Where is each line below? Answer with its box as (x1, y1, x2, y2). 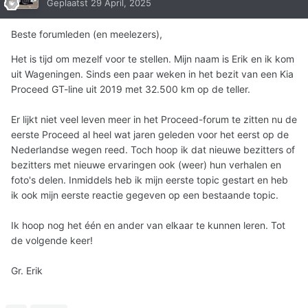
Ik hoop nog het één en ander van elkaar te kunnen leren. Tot (11, 219, 285, 232)
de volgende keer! (11, 234, 93, 247)
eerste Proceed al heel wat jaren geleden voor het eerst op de (11, 129, 289, 141)
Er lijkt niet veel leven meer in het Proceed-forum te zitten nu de (11, 113, 297, 126)
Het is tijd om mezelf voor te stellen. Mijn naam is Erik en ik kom (11, 53, 294, 65)
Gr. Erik (11, 265, 45, 277)
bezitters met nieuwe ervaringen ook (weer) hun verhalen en (11, 159, 281, 171)
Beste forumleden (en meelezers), (11, 28, 162, 41)
